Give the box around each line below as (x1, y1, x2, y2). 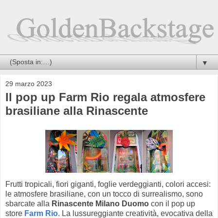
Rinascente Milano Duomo (52, 199, 149, 208)
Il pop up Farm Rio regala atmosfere (5, 91, 205, 104)
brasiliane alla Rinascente (5, 104, 148, 118)
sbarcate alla (5, 199, 52, 208)
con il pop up (149, 199, 195, 208)
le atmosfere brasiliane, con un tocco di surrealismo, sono (5, 189, 203, 198)
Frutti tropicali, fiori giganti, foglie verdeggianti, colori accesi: (5, 180, 211, 188)
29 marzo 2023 (5, 80, 52, 88)
